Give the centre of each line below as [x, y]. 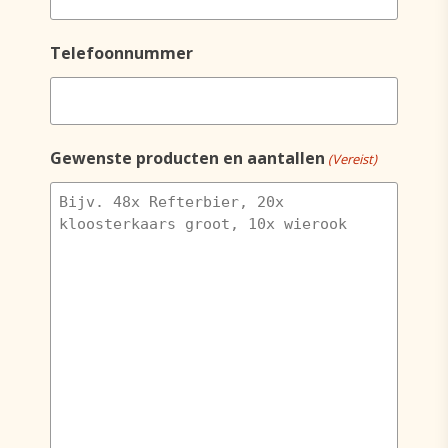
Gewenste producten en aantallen [187, 158]
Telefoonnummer [121, 53]
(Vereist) [353, 159]
